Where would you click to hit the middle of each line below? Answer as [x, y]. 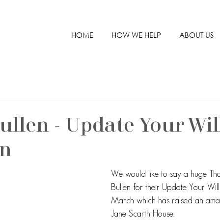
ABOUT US [196, 35]
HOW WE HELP [136, 35]
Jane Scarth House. [143, 214]
